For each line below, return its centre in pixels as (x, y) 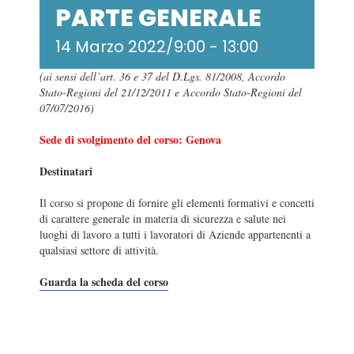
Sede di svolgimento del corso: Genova (130, 140)
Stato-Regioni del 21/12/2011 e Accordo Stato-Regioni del (171, 92)
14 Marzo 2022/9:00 (130, 47)
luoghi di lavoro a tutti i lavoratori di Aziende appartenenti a (175, 235)
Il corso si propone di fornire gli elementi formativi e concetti (177, 203)
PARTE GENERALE (158, 19)
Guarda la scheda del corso (104, 282)
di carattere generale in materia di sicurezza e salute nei (163, 219)
